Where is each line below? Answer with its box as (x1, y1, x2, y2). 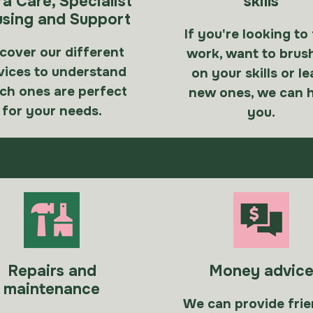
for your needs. (1, 103, 102, 119)
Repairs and (7, 261, 96, 281)
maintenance (3, 279, 100, 299)
